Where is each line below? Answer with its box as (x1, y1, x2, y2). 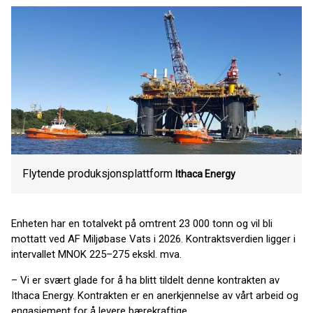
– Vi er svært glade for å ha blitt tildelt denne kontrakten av (11, 274, 279, 286)
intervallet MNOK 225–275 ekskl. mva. (11, 248, 182, 261)
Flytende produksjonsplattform (22, 167, 173, 180)
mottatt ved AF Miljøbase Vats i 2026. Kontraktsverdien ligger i (11, 233, 296, 245)
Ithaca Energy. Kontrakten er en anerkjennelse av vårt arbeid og (11, 289, 298, 302)
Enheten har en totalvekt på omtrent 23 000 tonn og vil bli (11, 217, 272, 230)
